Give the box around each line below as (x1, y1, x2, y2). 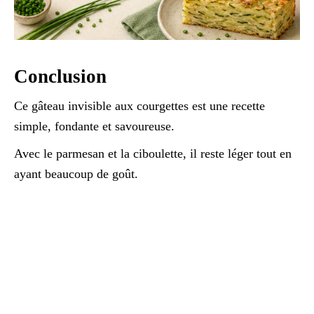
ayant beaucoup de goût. (14, 167, 138, 181)
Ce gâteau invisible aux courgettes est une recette (14, 99, 265, 113)
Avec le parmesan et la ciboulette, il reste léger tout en (14, 146, 292, 161)
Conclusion (14, 66, 107, 87)
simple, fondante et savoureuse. (14, 119, 175, 133)
